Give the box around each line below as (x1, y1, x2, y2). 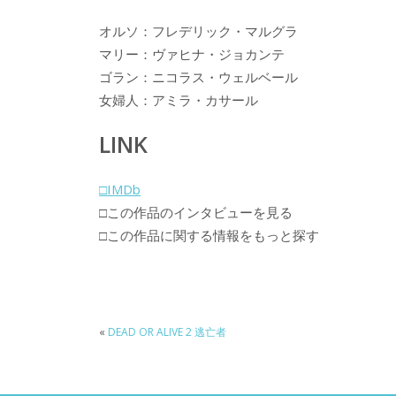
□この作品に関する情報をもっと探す (99, 226, 319, 245)
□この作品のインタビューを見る (99, 203, 293, 222)
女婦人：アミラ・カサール (99, 90, 258, 109)
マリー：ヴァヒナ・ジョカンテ (99, 44, 285, 63)
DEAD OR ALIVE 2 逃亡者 (108, 324, 226, 340)
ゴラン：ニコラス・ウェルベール (99, 67, 298, 86)
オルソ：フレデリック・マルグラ (99, 21, 298, 40)
